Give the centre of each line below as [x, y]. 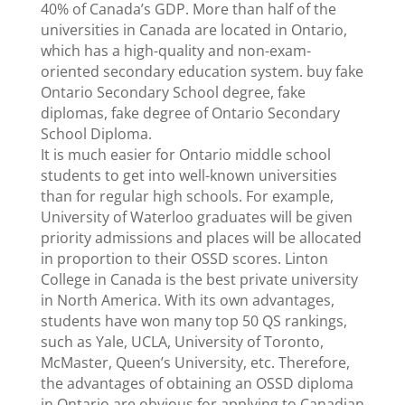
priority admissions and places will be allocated [201, 237]
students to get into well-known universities [188, 175]
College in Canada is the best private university [199, 279]
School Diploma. [96, 133]
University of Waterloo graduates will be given [196, 217]
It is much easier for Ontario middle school [185, 154]
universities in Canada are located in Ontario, [193, 29]
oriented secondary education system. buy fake [202, 71]
